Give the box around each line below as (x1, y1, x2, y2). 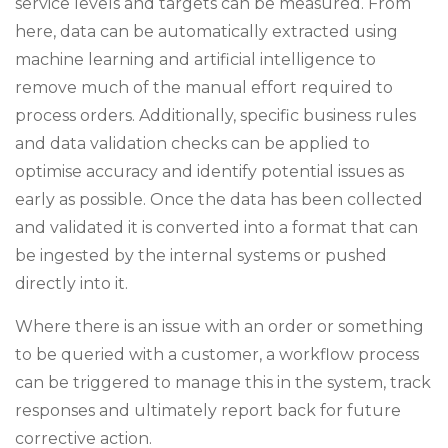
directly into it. (15, 274, 128, 293)
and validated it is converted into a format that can (15, 218, 418, 237)
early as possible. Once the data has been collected (15, 190, 423, 209)
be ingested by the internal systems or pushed (15, 246, 387, 265)
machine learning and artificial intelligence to (15, 50, 376, 69)
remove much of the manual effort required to (15, 78, 393, 97)
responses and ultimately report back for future (15, 401, 401, 420)
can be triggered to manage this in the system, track (15, 373, 431, 392)
